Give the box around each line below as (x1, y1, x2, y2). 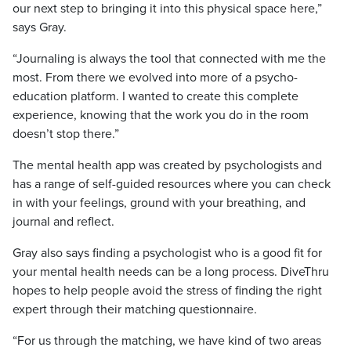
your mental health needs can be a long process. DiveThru (13, 264, 329, 280)
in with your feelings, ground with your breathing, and (13, 195, 306, 211)
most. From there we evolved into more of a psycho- (13, 70, 298, 85)
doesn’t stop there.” (13, 126, 119, 142)
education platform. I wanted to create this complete (13, 89, 299, 104)
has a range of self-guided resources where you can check (13, 176, 331, 192)
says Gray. (13, 20, 67, 35)
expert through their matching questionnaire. (13, 302, 257, 317)
